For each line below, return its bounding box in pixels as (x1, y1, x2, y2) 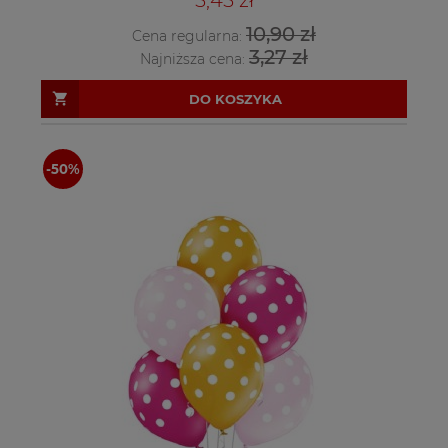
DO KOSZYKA (189, 90, 282, 107)
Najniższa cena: (140, 49, 249, 68)
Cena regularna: (132, 26, 246, 45)
